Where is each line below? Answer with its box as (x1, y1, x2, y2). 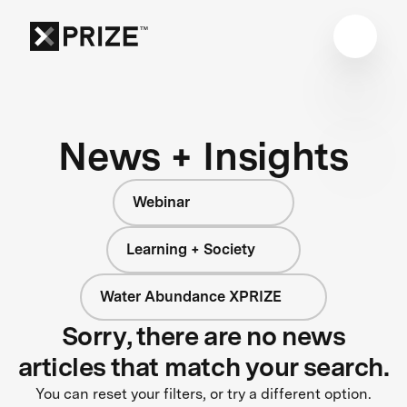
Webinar (133, 193, 190, 211)
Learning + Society (126, 240, 256, 258)
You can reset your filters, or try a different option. (35, 384, 372, 402)
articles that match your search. (17, 351, 390, 382)
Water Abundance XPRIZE (100, 287, 283, 305)
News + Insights (58, 132, 349, 179)
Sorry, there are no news (61, 320, 346, 352)
